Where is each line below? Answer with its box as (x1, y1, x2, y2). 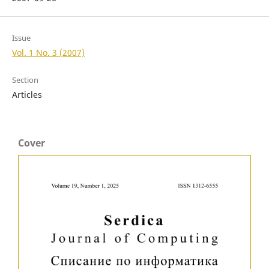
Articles (11, 89, 42, 101)
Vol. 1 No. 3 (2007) (11, 47, 85, 59)
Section (11, 74, 38, 86)
